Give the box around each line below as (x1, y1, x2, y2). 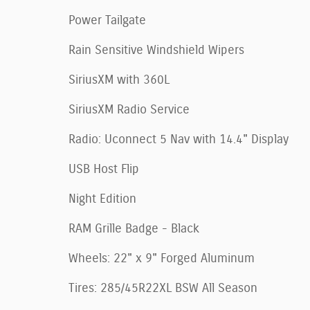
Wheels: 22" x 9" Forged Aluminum (69, 252, 255, 265)
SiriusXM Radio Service (69, 103, 190, 116)
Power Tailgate (69, 14, 146, 27)
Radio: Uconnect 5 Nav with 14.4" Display (69, 133, 289, 146)
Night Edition (69, 192, 136, 206)
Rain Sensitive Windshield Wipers (69, 44, 244, 57)
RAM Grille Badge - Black (69, 222, 199, 235)
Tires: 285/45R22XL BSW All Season (69, 282, 257, 295)
